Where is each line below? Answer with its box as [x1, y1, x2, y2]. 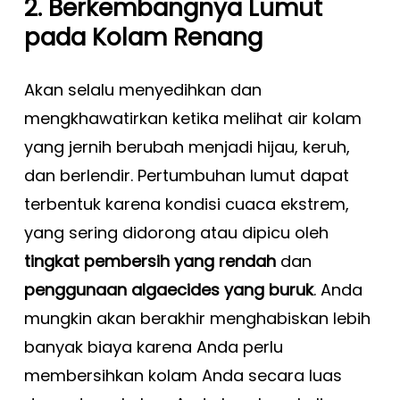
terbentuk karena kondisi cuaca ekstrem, [23, 193, 349, 215]
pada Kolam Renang [23, 21, 262, 54]
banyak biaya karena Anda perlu [23, 336, 283, 358]
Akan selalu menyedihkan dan [23, 79, 262, 101]
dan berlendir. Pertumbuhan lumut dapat [23, 164, 349, 187]
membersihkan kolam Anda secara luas [23, 364, 342, 387]
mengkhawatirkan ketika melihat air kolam [23, 107, 362, 129]
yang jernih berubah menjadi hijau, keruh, [23, 136, 350, 158]
